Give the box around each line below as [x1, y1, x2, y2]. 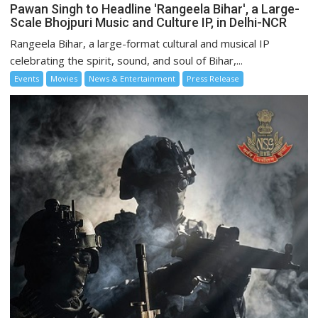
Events [14, 73, 40, 84]
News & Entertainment [89, 73, 176, 84]
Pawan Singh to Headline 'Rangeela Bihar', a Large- [10, 1, 300, 17]
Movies [50, 73, 78, 84]
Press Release [187, 73, 240, 84]
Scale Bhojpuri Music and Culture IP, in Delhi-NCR [10, 15, 287, 31]
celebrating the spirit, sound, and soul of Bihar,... [10, 53, 243, 68]
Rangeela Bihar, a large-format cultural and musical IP [10, 36, 270, 51]
